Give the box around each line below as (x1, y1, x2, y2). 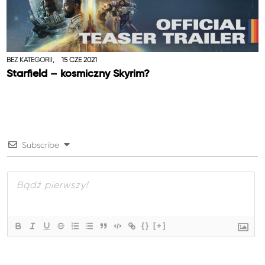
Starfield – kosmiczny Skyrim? (7, 68, 150, 79)
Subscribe (22, 140, 60, 150)
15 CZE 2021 (61, 55, 97, 64)
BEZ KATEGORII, (7, 55, 57, 64)
